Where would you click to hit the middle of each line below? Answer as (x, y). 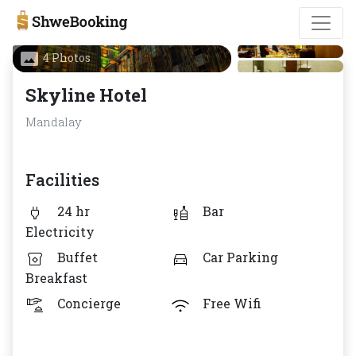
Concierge (89, 303)
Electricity (60, 232)
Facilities (62, 180)
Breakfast (56, 277)
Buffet (77, 257)
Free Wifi (232, 303)
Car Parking (240, 257)
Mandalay (54, 122)
